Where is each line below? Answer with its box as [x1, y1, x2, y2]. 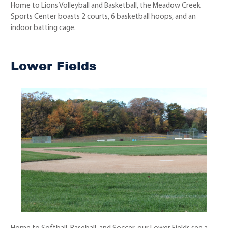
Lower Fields [11, 57, 97, 74]
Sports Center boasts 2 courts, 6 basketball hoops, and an [11, 13, 196, 21]
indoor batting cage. [11, 24, 76, 33]
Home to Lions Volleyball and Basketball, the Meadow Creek [11, 2, 201, 10]
